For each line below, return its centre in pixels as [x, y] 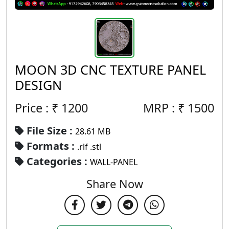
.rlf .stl [89, 146]
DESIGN [38, 85]
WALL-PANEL [114, 162]
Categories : [57, 161]
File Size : [50, 130]
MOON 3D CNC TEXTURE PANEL [110, 69]
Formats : [51, 146]
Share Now [114, 184]
